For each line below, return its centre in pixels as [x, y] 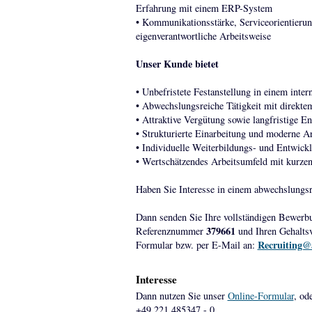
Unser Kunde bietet [177, 64]
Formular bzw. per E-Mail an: [196, 245]
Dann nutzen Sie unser [181, 296]
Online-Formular [260, 296]
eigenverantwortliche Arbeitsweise [203, 36]
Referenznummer [171, 231]
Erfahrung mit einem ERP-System [204, 8]
